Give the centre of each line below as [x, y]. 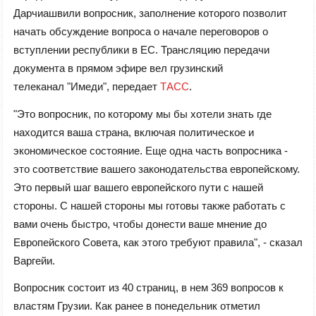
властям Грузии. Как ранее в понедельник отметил [137, 306]
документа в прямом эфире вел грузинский [118, 68]
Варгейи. [34, 260]
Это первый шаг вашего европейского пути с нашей [138, 187]
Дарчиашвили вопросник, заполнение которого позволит [150, 13]
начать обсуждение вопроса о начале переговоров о [141, 32]
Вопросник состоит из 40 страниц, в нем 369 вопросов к [148, 288]
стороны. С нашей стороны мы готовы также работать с [150, 205]
